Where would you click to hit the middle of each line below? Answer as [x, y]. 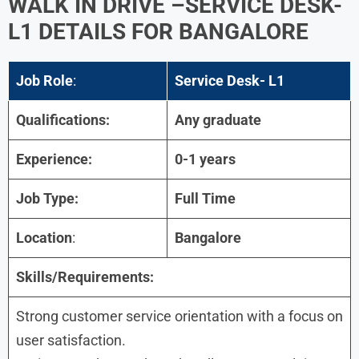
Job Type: [47, 198]
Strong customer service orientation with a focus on [179, 316]
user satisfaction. [71, 340]
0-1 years [205, 159]
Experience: [54, 159]
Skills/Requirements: [85, 276]
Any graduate [218, 119]
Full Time [205, 198]
